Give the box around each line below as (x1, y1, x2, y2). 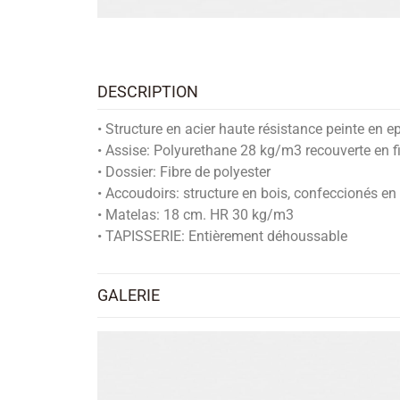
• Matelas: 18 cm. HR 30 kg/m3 (97, 206, 294, 223)
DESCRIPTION (97, 82, 198, 101)
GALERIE (97, 286, 160, 305)
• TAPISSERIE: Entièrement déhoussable (97, 228, 347, 245)
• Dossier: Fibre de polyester (97, 163, 271, 180)
